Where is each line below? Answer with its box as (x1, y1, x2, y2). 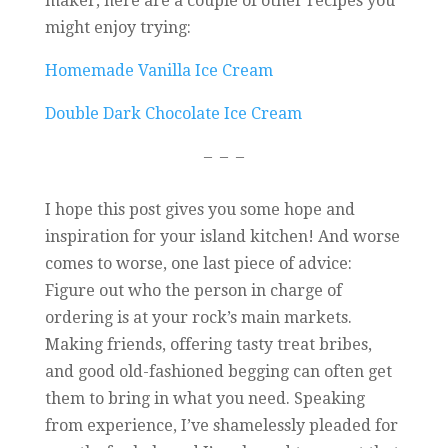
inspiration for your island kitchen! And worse (44, 227, 400, 247)
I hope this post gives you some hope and (44, 200, 355, 220)
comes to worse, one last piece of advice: (44, 254, 352, 274)
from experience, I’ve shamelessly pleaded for (44, 416, 398, 436)
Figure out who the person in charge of (44, 281, 342, 301)
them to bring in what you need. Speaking (44, 389, 365, 409)
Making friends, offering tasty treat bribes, (44, 335, 372, 355)
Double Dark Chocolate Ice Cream (44, 104, 302, 124)
